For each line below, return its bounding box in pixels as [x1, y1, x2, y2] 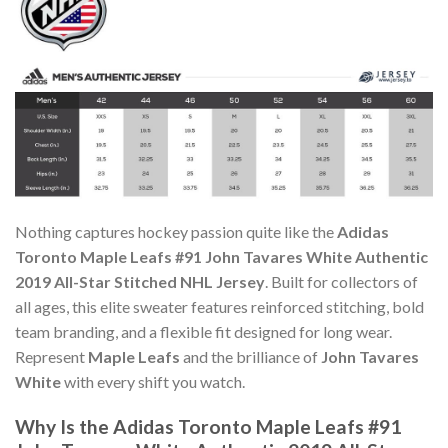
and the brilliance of [180, 347, 321, 367]
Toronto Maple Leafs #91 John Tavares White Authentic [15, 247, 428, 267]
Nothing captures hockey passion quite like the [15, 222, 337, 242]
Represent [15, 347, 88, 367]
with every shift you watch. [61, 372, 245, 392]
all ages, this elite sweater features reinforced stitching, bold [15, 297, 424, 317]
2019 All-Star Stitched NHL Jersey [15, 272, 265, 292]
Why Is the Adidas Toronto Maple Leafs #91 [15, 415, 401, 439]
